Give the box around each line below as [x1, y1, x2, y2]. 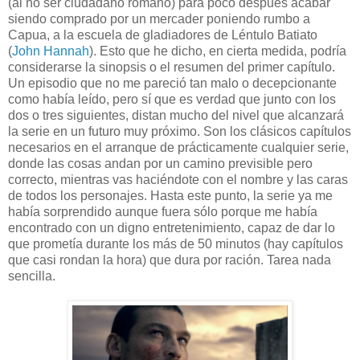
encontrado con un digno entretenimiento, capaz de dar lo [8, 221, 335, 235]
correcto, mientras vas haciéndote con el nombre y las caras [8, 173, 348, 187]
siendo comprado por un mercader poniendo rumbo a [8, 12, 310, 27]
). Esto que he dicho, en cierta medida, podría [89, 44, 346, 59]
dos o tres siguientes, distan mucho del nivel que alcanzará [8, 108, 344, 123]
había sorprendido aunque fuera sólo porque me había [8, 205, 317, 219]
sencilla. [8, 269, 55, 284]
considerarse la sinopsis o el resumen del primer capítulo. [8, 60, 335, 75]
